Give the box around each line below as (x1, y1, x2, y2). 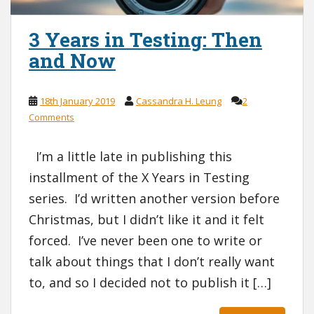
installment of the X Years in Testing (29, 169, 250, 186)
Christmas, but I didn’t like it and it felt (29, 211, 264, 228)
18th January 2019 (40, 95, 115, 108)
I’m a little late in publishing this (29, 148, 232, 165)
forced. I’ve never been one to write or (29, 232, 262, 250)
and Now (29, 48, 116, 74)
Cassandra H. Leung (136, 95, 221, 108)
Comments (29, 111, 74, 124)
